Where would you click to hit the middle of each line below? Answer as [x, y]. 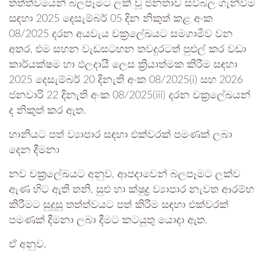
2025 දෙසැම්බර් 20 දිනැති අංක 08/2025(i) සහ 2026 [126, 80]
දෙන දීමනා [34, 151]
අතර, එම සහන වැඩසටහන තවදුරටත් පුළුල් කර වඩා [128, 50]
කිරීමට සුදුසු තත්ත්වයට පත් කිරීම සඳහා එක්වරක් [119, 205]
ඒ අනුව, [27, 245]
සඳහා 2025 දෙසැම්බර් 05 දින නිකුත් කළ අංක [111, 19]
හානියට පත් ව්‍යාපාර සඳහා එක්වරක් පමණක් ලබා [121, 135]
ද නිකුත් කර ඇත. [47, 111]
